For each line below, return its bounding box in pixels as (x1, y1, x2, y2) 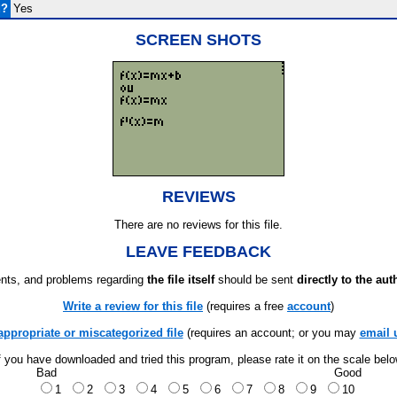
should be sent (214, 273, 297, 286)
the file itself (147, 273, 214, 286)
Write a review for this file (63, 300, 203, 313)
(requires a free (203, 300, 287, 313)
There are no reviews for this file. (114, 218, 283, 231)
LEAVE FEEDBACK (126, 243, 271, 261)
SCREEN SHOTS (136, 31, 261, 49)
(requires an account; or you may (183, 326, 360, 339)
